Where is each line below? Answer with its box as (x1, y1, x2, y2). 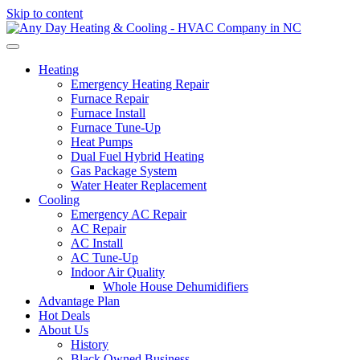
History (71, 337, 108, 351)
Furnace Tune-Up (71, 121, 161, 134)
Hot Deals (39, 309, 90, 322)
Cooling (39, 193, 80, 207)
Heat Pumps (71, 135, 133, 149)
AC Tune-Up (71, 251, 138, 264)
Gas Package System (71, 164, 177, 178)
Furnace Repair (71, 92, 149, 105)
